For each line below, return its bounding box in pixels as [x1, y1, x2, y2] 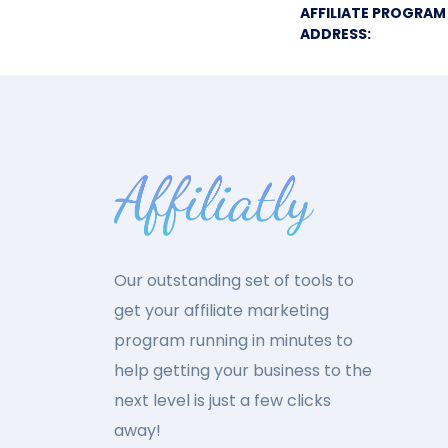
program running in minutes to [114, 329, 353, 353]
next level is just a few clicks [114, 389, 331, 413]
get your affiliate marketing [114, 299, 329, 323]
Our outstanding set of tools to [114, 269, 354, 293]
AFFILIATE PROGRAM [300, 3, 446, 23]
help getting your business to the [114, 359, 372, 383]
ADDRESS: [300, 24, 371, 44]
